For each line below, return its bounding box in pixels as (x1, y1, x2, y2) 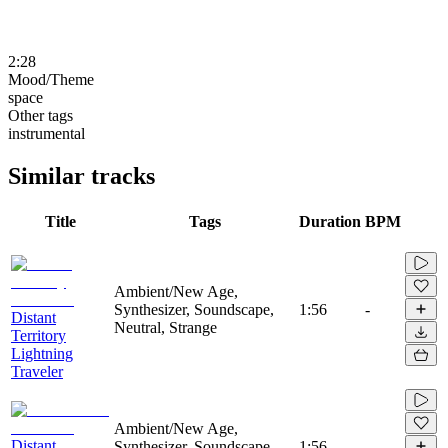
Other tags (8, 106, 73, 124)
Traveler (11, 362, 63, 380)
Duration (299, 212, 361, 230)
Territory (11, 326, 66, 344)
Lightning (11, 344, 73, 362)
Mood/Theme (8, 70, 94, 88)
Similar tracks (8, 162, 155, 189)
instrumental (8, 124, 85, 142)
